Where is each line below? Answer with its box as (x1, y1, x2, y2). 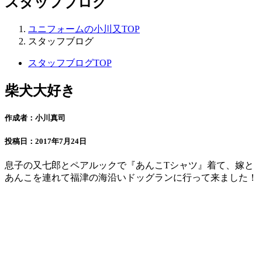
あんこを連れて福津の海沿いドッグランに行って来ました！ (5, 173, 257, 183)
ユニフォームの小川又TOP (28, 23, 140, 34)
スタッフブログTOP (28, 57, 112, 68)
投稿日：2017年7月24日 (5, 136, 87, 146)
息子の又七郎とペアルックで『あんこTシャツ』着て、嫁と (5, 160, 254, 171)
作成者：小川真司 (5, 113, 65, 122)
